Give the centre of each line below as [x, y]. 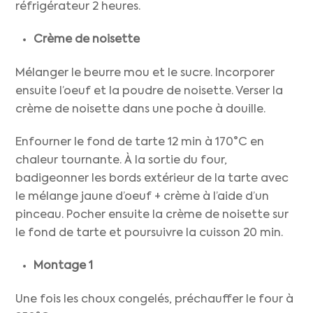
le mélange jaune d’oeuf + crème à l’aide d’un [143, 197]
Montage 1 [63, 266]
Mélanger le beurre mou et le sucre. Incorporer [145, 73]
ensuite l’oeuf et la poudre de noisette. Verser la [150, 92]
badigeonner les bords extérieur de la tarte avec [152, 179]
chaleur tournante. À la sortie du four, [122, 160]
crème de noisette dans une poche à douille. [141, 110]
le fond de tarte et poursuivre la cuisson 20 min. [150, 233]
